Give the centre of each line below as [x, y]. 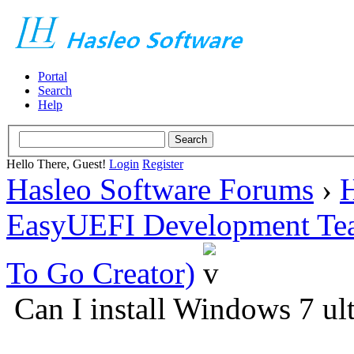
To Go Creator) [101, 273]
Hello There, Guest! [58, 164]
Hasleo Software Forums [160, 189]
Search [55, 90]
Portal [53, 76]
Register [163, 164]
